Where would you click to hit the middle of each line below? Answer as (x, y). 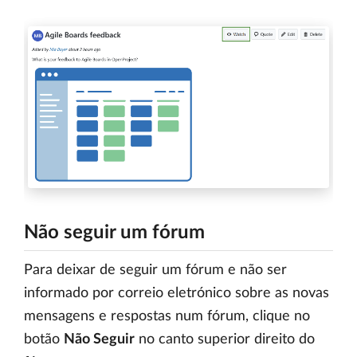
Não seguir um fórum (114, 233)
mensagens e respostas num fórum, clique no (167, 317)
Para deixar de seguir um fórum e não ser (155, 271)
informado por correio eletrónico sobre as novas (177, 294)
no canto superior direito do (225, 340)
